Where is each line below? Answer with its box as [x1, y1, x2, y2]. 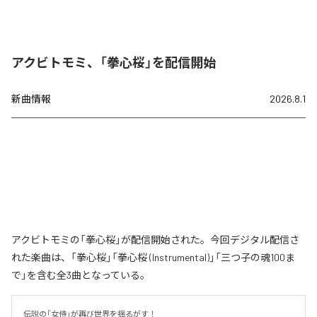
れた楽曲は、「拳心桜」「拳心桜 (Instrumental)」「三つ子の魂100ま [11, 250, 295, 263]
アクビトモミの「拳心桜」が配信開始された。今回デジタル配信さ [11, 233, 299, 246]
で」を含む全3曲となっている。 [11, 268, 150, 281]
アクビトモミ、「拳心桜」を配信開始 [11, 54, 216, 70]
